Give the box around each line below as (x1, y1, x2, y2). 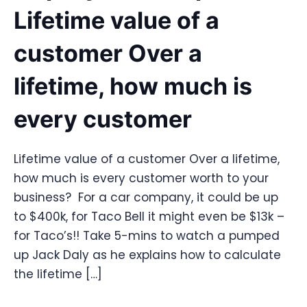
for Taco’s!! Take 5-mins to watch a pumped (14, 227, 280, 244)
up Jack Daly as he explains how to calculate (14, 246, 281, 263)
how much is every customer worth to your (14, 169, 269, 186)
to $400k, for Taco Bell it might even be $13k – (14, 208, 284, 225)
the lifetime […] (14, 265, 102, 282)
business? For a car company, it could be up (14, 188, 278, 206)
